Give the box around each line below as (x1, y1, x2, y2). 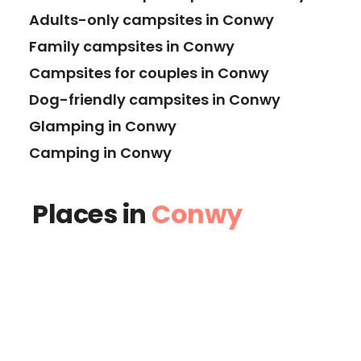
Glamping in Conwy (29, 116, 176, 137)
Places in (32, 196, 151, 233)
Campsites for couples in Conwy (29, 63, 269, 84)
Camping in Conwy (29, 143, 172, 164)
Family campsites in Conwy (29, 36, 234, 57)
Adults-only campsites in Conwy (29, 10, 274, 31)
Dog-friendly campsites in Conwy (29, 89, 280, 110)
